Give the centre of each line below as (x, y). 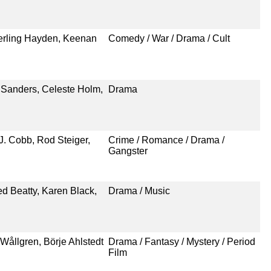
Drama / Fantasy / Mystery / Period (181, 241)
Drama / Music (139, 191)
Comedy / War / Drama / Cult (169, 38)
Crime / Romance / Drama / (166, 140)
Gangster (128, 151)
